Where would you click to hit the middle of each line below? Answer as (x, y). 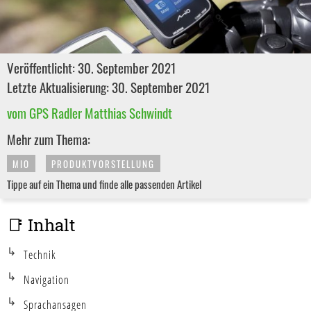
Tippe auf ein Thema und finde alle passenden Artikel (104, 184)
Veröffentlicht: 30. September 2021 (92, 68)
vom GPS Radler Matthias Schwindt (90, 113)
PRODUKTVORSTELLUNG (103, 164)
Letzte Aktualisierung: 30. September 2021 (109, 87)
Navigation (47, 280)
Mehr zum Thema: (49, 139)
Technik (40, 255)
